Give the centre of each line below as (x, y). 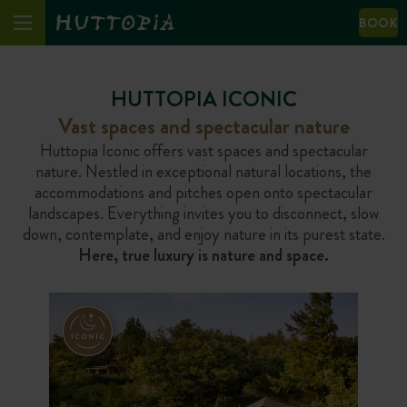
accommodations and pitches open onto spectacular (203, 192)
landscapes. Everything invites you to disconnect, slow (203, 213)
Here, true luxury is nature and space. (203, 255)
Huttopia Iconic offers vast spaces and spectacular (203, 150)
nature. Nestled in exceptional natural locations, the (203, 171)
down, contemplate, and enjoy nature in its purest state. (203, 234)
